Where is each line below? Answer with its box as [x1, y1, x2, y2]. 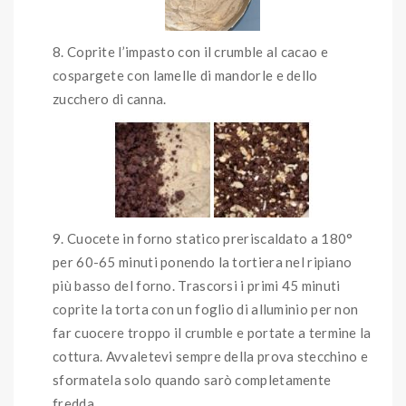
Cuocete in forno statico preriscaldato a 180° [66, 229, 353, 246]
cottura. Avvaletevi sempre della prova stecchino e [53, 347, 368, 364]
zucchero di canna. [53, 90, 169, 107]
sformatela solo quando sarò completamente [53, 371, 332, 388]
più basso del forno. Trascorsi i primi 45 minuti [53, 276, 341, 294]
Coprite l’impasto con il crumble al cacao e [66, 43, 328, 60]
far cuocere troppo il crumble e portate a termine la [53, 324, 372, 341]
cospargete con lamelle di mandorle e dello [53, 66, 318, 83]
